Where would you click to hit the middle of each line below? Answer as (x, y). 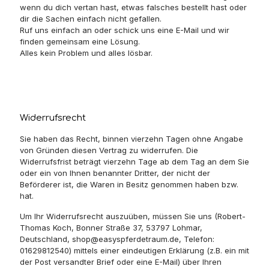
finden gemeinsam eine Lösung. (81, 41)
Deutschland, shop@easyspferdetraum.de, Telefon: (117, 239)
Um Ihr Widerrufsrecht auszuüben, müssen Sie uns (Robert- (133, 216)
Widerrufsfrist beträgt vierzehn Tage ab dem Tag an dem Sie (134, 162)
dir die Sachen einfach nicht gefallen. (91, 19)
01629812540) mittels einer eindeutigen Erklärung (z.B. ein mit (134, 250)
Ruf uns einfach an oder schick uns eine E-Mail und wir (125, 30)
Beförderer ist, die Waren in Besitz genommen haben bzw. (129, 184)
